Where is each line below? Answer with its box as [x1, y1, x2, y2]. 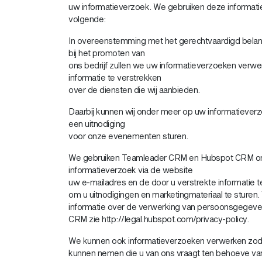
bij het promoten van [68, 48, 144, 58]
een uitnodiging [68, 119, 125, 129]
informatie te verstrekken [68, 73, 161, 82]
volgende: [68, 14, 106, 24]
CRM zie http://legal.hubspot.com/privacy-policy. [68, 214, 249, 224]
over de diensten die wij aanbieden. [68, 85, 200, 95]
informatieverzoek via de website [68, 165, 192, 175]
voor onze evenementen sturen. [68, 131, 188, 141]
